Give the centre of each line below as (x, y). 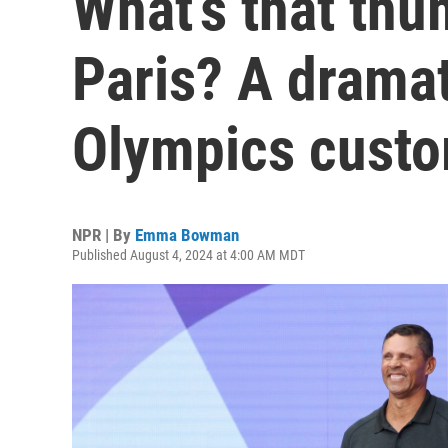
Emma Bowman (187, 235)
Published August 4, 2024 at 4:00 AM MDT (188, 255)
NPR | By (103, 235)
